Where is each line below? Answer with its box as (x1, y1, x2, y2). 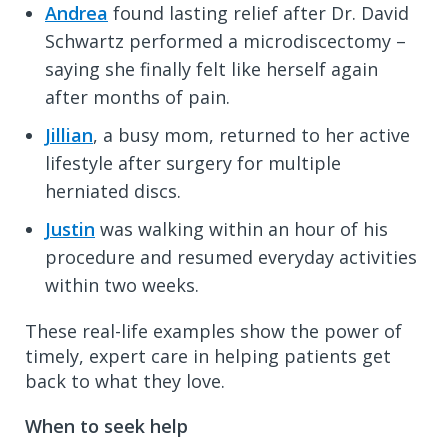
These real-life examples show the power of (25, 318, 402, 343)
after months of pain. (45, 84, 230, 109)
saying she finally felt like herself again (45, 56, 378, 81)
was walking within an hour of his (95, 216, 388, 241)
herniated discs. (45, 178, 181, 203)
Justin (45, 216, 95, 241)
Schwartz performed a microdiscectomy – (45, 28, 406, 53)
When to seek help (25, 413, 188, 438)
